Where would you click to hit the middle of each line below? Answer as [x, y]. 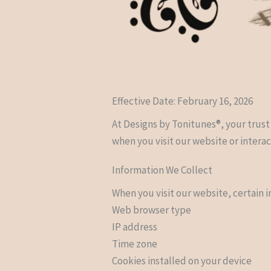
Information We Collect [162, 170]
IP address [135, 227]
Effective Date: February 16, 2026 [183, 101]
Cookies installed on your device [182, 260]
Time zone [135, 243]
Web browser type [152, 210]
